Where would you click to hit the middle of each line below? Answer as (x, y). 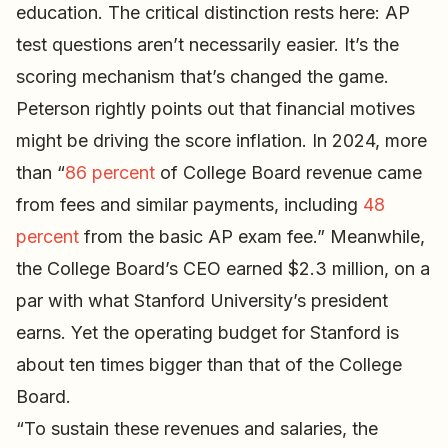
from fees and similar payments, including (189, 205)
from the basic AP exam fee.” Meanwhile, (252, 237)
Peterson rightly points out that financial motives (215, 109)
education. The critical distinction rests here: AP (213, 13)
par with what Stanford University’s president (202, 301)
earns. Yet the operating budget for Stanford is (207, 333)
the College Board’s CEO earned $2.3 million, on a (223, 269)
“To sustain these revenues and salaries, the (197, 429)
